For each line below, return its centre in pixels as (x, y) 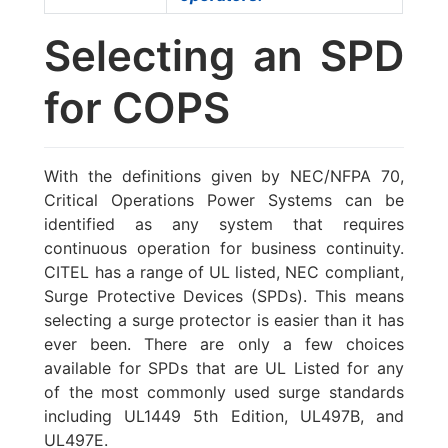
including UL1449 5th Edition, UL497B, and (224, 415)
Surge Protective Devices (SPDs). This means (224, 295)
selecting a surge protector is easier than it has (224, 319)
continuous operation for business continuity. (224, 247)
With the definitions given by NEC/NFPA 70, (224, 175)
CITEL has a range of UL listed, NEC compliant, (224, 271)
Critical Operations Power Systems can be (224, 199)
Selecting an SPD (224, 56)
